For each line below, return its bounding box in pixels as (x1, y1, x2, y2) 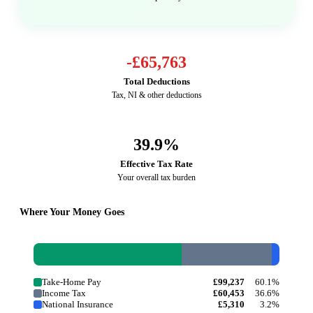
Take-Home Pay (42, 277, 101, 288)
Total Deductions (123, 76, 190, 87)
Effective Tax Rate (120, 159, 193, 170)
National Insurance (42, 299, 113, 310)
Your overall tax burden (117, 173, 196, 183)
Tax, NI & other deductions (111, 90, 202, 101)
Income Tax (42, 288, 86, 299)
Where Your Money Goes (20, 207, 124, 218)
